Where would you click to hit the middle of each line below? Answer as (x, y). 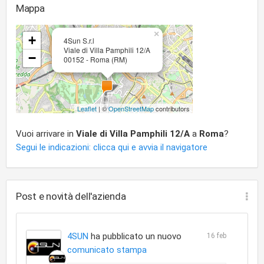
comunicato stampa (107, 250)
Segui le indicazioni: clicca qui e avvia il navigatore (112, 147)
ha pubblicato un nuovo (135, 236)
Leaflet (87, 108)
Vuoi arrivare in (46, 134)
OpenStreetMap (131, 108)
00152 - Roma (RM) (95, 59)
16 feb (216, 236)
